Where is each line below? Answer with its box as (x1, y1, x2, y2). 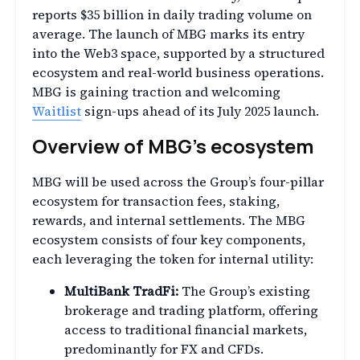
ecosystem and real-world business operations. (32, 63, 324, 82)
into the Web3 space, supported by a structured (32, 44, 325, 63)
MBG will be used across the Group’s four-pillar (32, 173, 324, 191)
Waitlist (32, 102, 81, 121)
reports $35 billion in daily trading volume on (32, 6, 312, 24)
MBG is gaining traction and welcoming (32, 83, 280, 101)
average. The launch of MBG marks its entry (32, 25, 305, 43)
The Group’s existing (178, 282, 310, 301)
